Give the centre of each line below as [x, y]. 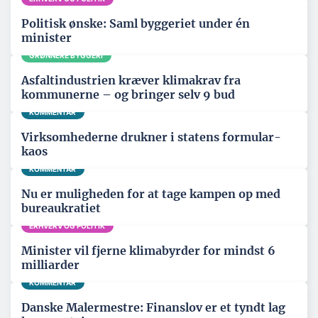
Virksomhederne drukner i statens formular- [151, 137]
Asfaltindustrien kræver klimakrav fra [131, 80]
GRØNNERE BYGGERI [66, 55]
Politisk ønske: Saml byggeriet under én [136, 23]
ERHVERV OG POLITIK [67, 225]
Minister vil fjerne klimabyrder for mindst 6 [148, 251]
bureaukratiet [61, 208]
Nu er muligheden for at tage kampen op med [151, 194]
